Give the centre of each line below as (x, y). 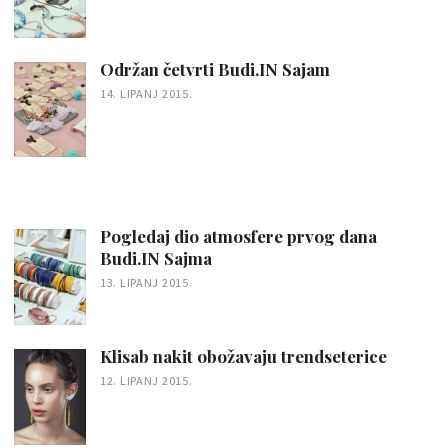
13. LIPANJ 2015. (146, 283)
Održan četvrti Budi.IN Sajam (215, 68)
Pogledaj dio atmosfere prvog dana (238, 236)
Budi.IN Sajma (156, 258)
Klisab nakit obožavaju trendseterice (243, 356)
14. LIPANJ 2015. (146, 93)
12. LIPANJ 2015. (146, 380)
